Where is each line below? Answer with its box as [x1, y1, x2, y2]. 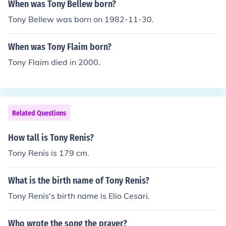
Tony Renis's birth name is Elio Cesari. [8, 191, 150, 201]
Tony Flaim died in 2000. [8, 57, 100, 67]
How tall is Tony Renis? [8, 132, 94, 143]
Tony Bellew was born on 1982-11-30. [8, 14, 154, 24]
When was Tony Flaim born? [8, 41, 111, 52]
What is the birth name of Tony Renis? [8, 175, 149, 186]
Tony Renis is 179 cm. [8, 148, 89, 158]
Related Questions [12, 109, 66, 118]
